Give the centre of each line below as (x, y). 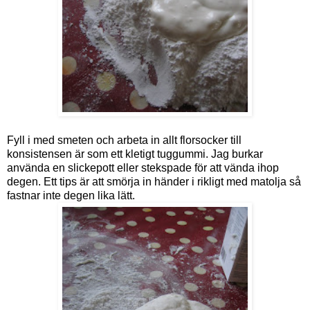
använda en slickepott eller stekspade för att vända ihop (143, 167)
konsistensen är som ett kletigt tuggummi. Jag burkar (135, 154)
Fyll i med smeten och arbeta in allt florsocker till (124, 140)
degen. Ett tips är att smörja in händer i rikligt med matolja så (154, 181)
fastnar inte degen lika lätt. (71, 195)
